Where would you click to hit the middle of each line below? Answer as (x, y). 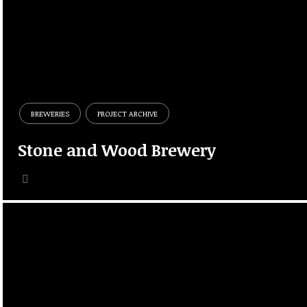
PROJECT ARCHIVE (128, 113)
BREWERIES (50, 113)
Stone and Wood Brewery (117, 150)
